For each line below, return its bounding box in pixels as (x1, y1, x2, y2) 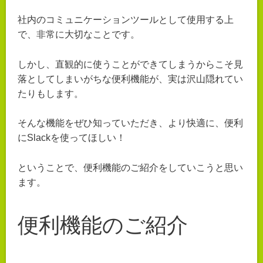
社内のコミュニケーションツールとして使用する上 (18, 15, 234, 25)
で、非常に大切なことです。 (18, 29, 140, 40)
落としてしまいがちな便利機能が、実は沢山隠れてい (18, 73, 243, 84)
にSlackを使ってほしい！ (18, 133, 126, 143)
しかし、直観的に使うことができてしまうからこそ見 (18, 59, 243, 69)
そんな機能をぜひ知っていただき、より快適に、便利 (18, 118, 243, 129)
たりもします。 (18, 88, 83, 99)
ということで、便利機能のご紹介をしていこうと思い (18, 162, 243, 173)
